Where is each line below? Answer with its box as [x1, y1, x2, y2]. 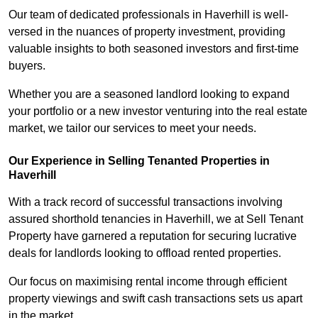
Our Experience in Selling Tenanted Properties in [9, 155, 270, 168]
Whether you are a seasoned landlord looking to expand [9, 88, 290, 101]
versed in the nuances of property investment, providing [9, 26, 285, 38]
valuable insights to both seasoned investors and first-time [9, 43, 299, 55]
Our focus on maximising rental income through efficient [9, 275, 287, 288]
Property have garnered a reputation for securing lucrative [9, 230, 297, 243]
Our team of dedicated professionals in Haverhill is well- [9, 9, 288, 21]
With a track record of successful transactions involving [9, 196, 283, 209]
